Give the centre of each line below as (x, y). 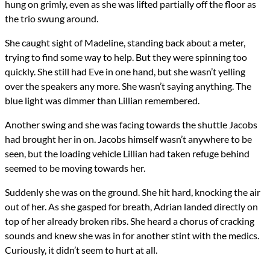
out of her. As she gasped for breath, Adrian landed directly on (131, 207)
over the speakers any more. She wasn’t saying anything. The (128, 86)
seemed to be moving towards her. (75, 168)
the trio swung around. (52, 19)
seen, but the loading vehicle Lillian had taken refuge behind (127, 154)
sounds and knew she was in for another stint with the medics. (132, 236)
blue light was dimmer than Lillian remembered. (102, 101)
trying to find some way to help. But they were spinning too (126, 57)
